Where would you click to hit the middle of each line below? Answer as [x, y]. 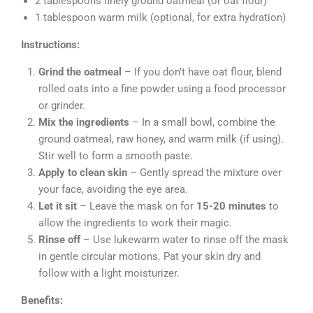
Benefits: [42, 300]
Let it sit [58, 206]
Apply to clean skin [83, 172]
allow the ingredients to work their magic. [135, 223]
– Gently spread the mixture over [204, 172]
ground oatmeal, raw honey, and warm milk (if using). [161, 139]
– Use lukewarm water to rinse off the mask [184, 239]
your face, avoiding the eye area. [113, 189]
